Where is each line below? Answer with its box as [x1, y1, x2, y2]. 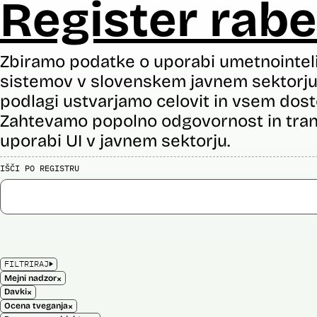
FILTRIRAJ [4, 258, 49, 269]
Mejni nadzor [4, 272, 57, 283]
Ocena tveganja [4, 300, 68, 311]
